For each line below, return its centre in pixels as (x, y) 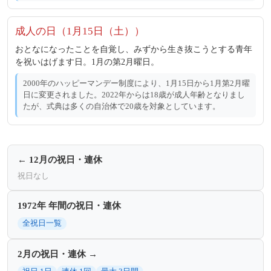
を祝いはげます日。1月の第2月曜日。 (87, 62)
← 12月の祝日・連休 (60, 159)
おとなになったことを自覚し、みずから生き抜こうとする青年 (134, 49)
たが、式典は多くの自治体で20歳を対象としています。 (122, 106)
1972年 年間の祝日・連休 (69, 205)
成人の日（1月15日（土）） (80, 31)
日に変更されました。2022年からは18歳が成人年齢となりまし (134, 95)
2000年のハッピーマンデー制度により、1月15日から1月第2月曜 (136, 83)
